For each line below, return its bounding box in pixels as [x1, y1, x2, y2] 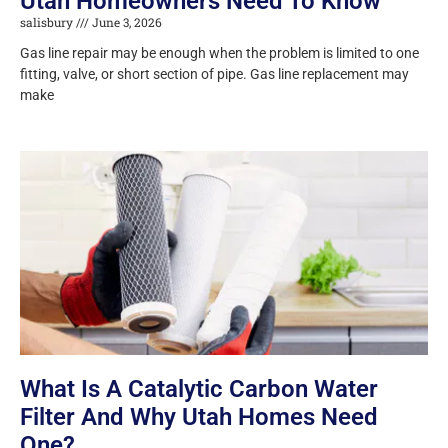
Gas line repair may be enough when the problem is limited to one [20, 45, 419, 62]
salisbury [20, 14, 76, 31]
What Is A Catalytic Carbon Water [20, 375, 378, 404]
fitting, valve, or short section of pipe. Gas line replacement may [20, 66, 409, 83]
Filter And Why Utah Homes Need [20, 403, 378, 432]
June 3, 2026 [89, 14, 162, 31]
